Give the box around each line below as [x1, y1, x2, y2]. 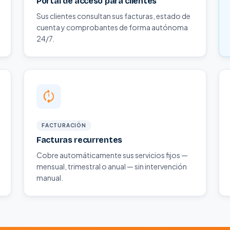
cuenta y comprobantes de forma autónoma [36, 23, 188, 32]
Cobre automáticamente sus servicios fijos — [36, 150, 188, 160]
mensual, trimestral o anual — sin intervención [36, 162, 187, 171]
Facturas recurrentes [36, 135, 122, 145]
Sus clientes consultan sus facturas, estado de [36, 11, 190, 21]
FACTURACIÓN [42, 122, 86, 128]
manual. [36, 173, 63, 182]
